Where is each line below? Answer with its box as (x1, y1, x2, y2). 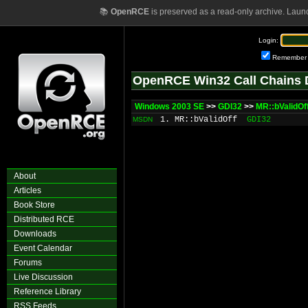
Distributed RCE (14, 214, 74, 224)
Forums (14, 258, 42, 267)
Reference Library (14, 287, 81, 296)
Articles (14, 186, 41, 195)
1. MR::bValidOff (160, 115, 237, 124)
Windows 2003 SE (135, 102, 204, 111)
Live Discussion (14, 272, 73, 282)
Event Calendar (14, 243, 72, 253)
